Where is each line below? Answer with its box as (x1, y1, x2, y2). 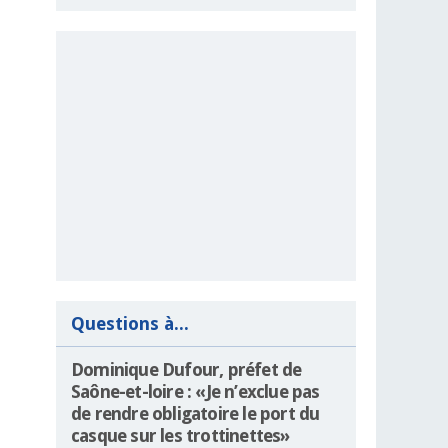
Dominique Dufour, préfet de (71, 359, 302, 381)
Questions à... (71, 313, 189, 335)
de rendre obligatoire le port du (71, 403, 320, 425)
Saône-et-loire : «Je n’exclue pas (71, 381, 320, 403)
